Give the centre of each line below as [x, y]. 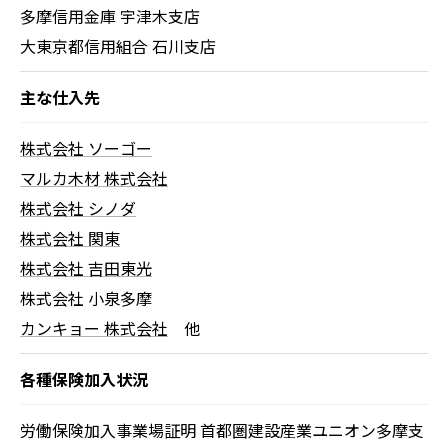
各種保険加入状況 [84, 379]
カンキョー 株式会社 [94, 328]
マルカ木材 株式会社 [94, 178]
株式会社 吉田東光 [86, 268]
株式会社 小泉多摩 [86, 298]
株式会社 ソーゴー [86, 148]
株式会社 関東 [70, 238]
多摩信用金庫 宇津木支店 [110, 16]
